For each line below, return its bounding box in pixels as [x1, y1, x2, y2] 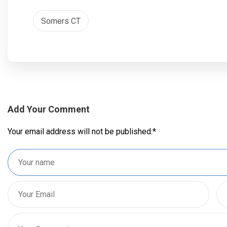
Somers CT [41, 16, 81, 26]
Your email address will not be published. [8, 127, 153, 136]
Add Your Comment [8, 104, 90, 115]
